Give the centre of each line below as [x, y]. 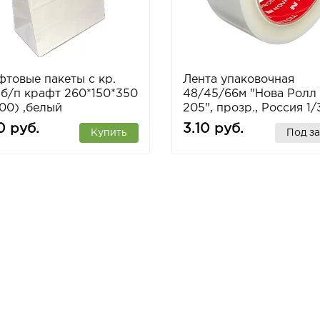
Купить [109, 132]
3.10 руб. [213, 129]
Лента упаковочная [238, 79]
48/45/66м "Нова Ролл [249, 94]
